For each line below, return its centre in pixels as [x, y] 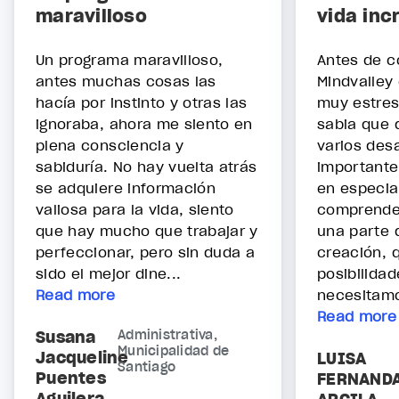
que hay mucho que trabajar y [147, 230]
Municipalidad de [173, 350]
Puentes [71, 378]
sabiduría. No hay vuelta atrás [147, 166]
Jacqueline [82, 357]
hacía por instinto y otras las [142, 102]
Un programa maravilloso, [130, 59]
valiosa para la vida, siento [135, 209]
